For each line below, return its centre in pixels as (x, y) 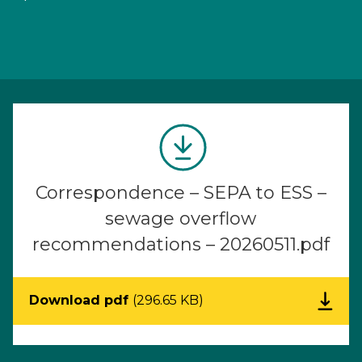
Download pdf (81, 300)
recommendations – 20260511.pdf (181, 244)
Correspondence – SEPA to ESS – (181, 193)
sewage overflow (181, 219)
